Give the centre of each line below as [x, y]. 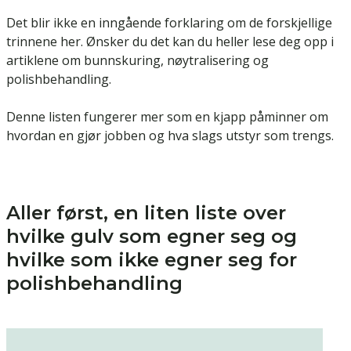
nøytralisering [208, 61]
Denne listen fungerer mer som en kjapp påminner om [167, 117]
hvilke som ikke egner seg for [152, 260]
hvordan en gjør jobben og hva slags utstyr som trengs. [170, 136]
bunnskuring [122, 61]
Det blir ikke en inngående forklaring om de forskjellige [169, 23]
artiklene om [45, 61]
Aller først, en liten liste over [146, 213]
